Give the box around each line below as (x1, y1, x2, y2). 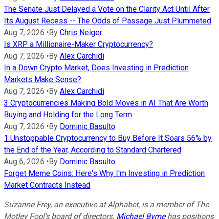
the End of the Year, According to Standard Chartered (4, 145, 181, 155)
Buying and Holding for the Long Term (4, 110, 132, 120)
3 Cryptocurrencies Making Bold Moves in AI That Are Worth (4, 98, 208, 108)
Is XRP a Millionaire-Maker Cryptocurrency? (4, 40, 153, 49)
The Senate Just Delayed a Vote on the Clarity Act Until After (4, 4, 210, 14)
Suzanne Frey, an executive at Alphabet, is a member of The (4, 200, 209, 210)
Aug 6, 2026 (4, 157, 44, 167)
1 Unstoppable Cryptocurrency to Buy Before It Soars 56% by (4, 133, 212, 143)
